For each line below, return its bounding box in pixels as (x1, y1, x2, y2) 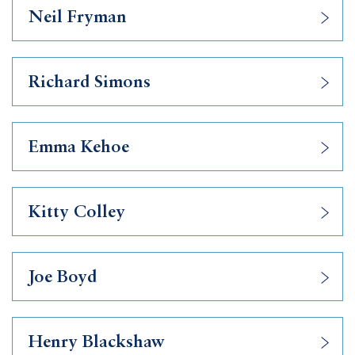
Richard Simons (29, 74, 151, 91)
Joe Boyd (29, 269, 97, 286)
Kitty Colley (29, 204, 125, 221)
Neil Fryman (29, 9, 127, 26)
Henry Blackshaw (29, 334, 165, 351)
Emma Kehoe (29, 139, 129, 156)
